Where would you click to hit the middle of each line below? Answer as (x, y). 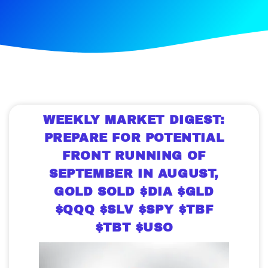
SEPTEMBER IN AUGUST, (134, 173)
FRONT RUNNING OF (134, 155)
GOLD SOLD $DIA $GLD (134, 191)
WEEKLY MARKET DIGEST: (134, 119)
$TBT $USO (134, 227)
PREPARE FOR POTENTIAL (134, 137)
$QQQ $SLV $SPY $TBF (134, 209)
